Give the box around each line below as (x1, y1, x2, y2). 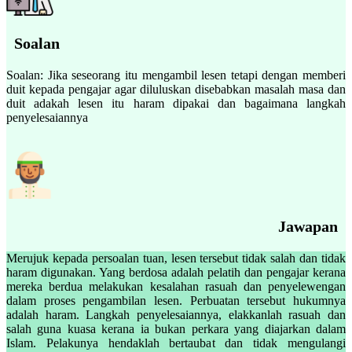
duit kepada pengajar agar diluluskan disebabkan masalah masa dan (6, 82, 346, 96)
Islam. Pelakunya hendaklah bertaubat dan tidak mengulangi (6, 335, 346, 350)
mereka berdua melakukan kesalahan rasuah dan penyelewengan (6, 279, 346, 293)
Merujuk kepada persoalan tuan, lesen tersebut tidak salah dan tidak (6, 251, 346, 265)
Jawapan (278, 217, 346, 235)
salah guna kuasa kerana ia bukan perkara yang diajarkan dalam (6, 321, 346, 335)
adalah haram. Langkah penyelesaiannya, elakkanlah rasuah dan (6, 307, 346, 321)
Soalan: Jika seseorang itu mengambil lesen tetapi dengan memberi (6, 68, 346, 82)
